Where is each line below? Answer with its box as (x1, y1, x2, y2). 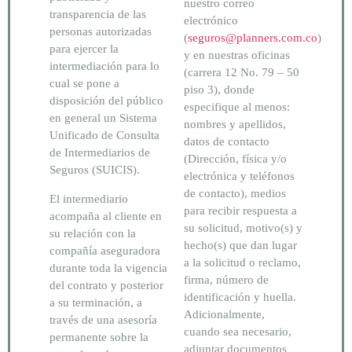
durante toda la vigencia (49, 261, 167, 274)
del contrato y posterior (49, 278, 163, 291)
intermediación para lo (49, 60, 159, 73)
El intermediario (49, 192, 128, 205)
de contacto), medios (184, 187, 286, 200)
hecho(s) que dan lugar (184, 239, 297, 252)
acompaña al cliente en (49, 209, 162, 222)
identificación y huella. (184, 291, 296, 304)
